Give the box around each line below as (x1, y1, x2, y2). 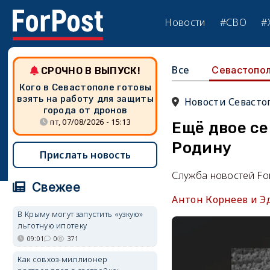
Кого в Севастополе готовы (19, 82, 152, 93)
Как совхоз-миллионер (17, 254, 108, 265)
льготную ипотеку (17, 220, 87, 231)
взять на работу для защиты (17, 93, 154, 104)
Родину (172, 139, 232, 157)
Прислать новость (39, 148, 131, 162)
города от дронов (43, 105, 128, 116)
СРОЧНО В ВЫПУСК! (41, 65, 140, 77)
